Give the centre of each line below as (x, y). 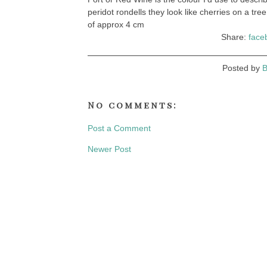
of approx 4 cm (116, 24)
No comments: (133, 105)
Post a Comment (119, 128)
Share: (235, 37)
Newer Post (109, 149)
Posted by (242, 68)
